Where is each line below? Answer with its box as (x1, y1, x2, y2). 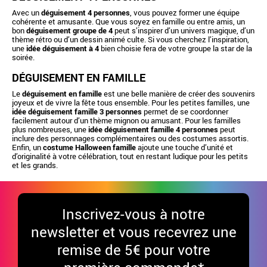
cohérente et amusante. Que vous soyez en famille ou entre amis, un (12, 16, 245, 27)
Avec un (12, 7, 41, 18)
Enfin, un (12, 142, 43, 153)
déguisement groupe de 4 (26, 25, 113, 36)
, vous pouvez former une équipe (130, 7, 240, 18)
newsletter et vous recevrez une (30, 222, 237, 242)
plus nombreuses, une (12, 124, 88, 135)
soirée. (12, 52, 35, 63)
